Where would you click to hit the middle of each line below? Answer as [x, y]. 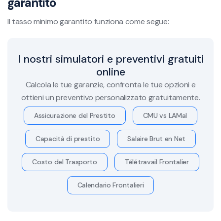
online [110, 72]
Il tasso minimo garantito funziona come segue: [88, 21]
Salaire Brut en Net [157, 138]
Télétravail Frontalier [157, 162]
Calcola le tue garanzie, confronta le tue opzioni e [110, 84]
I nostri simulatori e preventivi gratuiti [110, 59]
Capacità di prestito [68, 138]
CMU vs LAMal [165, 115]
